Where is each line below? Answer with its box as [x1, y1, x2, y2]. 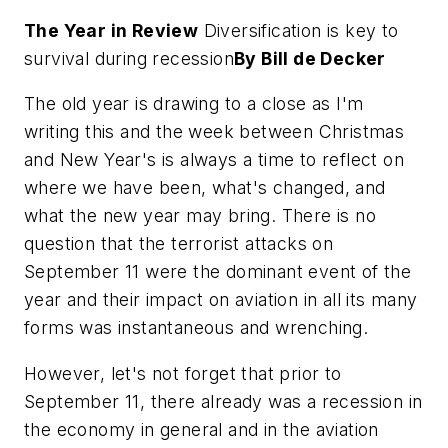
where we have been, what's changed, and [24, 177, 386, 199]
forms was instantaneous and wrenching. [24, 317, 369, 339]
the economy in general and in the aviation [24, 418, 379, 440]
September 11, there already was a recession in [24, 390, 423, 412]
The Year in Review [24, 19, 199, 41]
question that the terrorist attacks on [24, 233, 334, 255]
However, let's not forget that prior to [24, 362, 342, 384]
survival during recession [24, 47, 234, 69]
